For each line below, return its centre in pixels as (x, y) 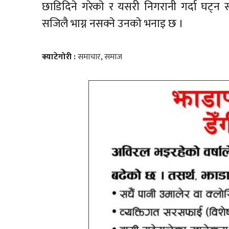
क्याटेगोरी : (60, 57)
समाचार (89, 57)
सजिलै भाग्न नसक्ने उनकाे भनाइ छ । (113, 24)
